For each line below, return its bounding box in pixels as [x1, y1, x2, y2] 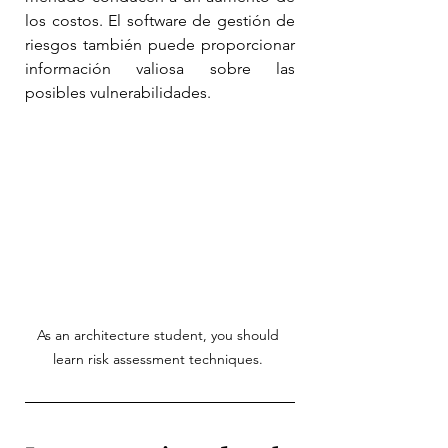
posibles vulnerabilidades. [25, 82, 211, 102]
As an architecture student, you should [37, 326, 283, 345]
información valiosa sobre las [25, 58, 295, 78]
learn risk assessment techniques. [53, 350, 267, 369]
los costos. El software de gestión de [25, 10, 295, 30]
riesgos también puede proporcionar [25, 34, 295, 54]
